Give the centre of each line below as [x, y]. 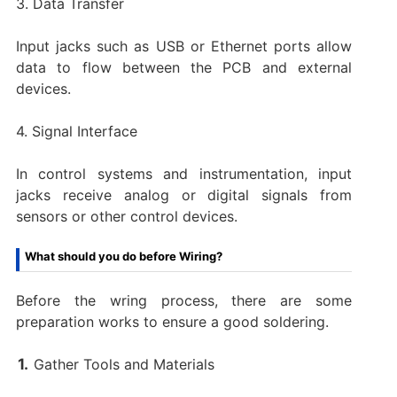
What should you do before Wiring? [123, 256]
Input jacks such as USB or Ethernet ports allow [184, 46]
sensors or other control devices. [126, 216]
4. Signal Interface [76, 131]
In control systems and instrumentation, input [184, 173]
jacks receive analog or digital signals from [184, 195]
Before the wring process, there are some [184, 300]
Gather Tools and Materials [124, 364]
